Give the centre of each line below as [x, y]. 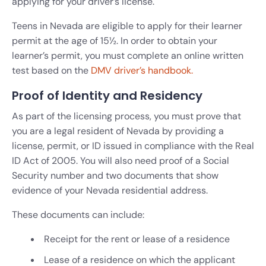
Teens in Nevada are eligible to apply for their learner [127, 26]
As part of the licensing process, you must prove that [126, 116]
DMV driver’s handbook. [143, 70]
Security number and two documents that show [115, 175]
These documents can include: [78, 214]
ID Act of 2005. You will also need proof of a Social [121, 160]
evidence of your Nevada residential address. [110, 190]
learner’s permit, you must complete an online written [128, 55]
